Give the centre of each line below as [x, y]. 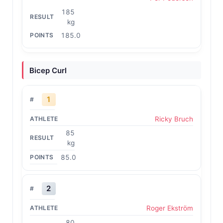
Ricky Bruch [174, 119]
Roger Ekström [169, 208]
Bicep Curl [48, 70]
